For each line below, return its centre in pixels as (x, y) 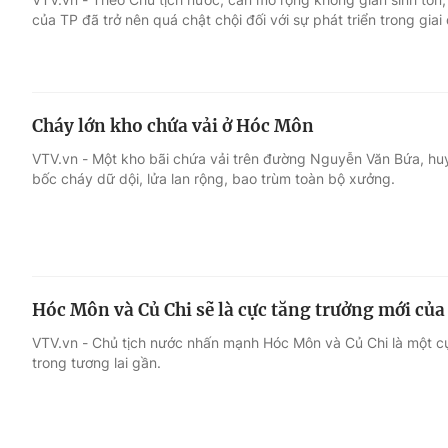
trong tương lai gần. (96, 363)
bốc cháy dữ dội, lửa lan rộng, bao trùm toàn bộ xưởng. (213, 178)
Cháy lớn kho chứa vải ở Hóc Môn (173, 125)
